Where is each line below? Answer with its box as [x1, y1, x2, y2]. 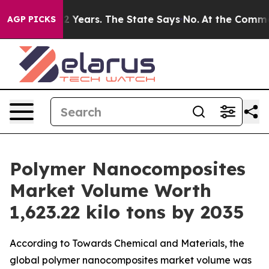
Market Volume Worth [10, 179, 211, 202]
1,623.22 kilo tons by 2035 [10, 201, 244, 223]
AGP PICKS [7, 14, 56, 25]
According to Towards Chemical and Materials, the [10, 237, 244, 249]
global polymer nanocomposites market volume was [10, 254, 252, 266]
